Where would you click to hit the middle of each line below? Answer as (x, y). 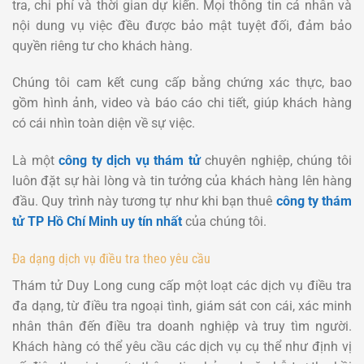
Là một (36, 161)
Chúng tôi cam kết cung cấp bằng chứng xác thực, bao (182, 83)
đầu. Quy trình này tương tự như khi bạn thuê (144, 201)
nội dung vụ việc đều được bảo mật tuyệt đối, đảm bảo (182, 25)
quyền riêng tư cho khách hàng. (102, 45)
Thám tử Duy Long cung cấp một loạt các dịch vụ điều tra (182, 285)
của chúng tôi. (224, 222)
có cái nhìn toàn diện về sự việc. (104, 123)
